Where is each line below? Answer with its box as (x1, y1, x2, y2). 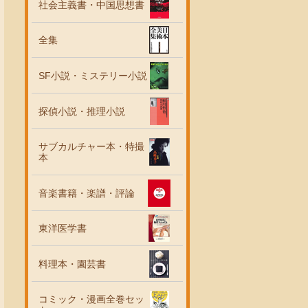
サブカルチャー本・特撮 (38, 141, 144, 153)
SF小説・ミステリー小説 (38, 69, 147, 81)
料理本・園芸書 (38, 258, 106, 269)
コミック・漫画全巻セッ (38, 294, 144, 305)
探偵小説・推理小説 (38, 105, 125, 117)
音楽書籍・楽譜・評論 (38, 187, 135, 199)
